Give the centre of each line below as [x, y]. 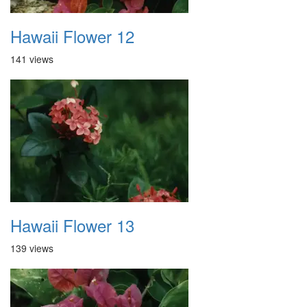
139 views [32, 248]
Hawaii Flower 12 [72, 36]
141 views [32, 59]
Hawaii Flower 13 [72, 225]
